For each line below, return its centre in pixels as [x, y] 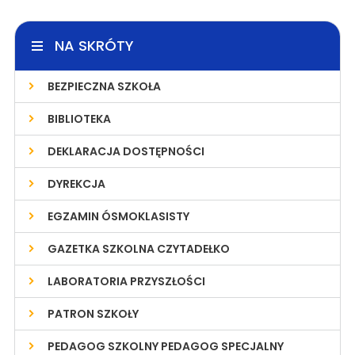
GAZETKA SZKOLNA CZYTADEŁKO [138, 248]
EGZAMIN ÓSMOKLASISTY [118, 216]
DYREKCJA [76, 183]
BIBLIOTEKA [79, 118]
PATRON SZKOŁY [93, 313]
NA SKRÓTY [94, 45]
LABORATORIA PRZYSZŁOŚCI [126, 281]
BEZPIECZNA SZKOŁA [104, 86]
